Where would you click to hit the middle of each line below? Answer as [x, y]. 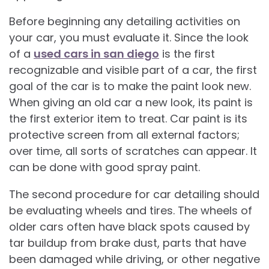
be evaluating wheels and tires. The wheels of [131, 210]
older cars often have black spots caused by [129, 227]
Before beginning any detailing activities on [125, 21]
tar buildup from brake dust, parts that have [128, 243]
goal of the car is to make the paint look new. [130, 86]
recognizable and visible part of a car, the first [133, 70]
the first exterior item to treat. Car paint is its [128, 119]
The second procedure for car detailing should [134, 194]
